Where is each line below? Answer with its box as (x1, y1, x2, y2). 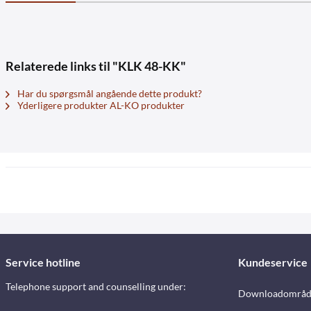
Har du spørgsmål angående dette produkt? (15, 87, 202, 99)
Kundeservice (237, 255, 308, 269)
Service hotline (6, 255, 81, 269)
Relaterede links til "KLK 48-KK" (6, 58, 186, 74)
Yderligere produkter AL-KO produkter (15, 99, 185, 111)
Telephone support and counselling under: (6, 280, 186, 292)
